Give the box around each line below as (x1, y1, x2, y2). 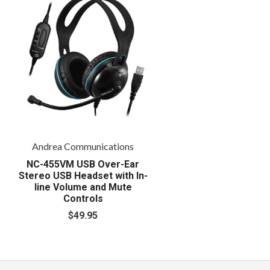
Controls (63, 192, 103, 204)
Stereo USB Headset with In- (18, 169, 148, 181)
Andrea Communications (32, 140, 134, 152)
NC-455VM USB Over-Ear (27, 158, 140, 170)
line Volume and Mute (34, 181, 132, 193)
